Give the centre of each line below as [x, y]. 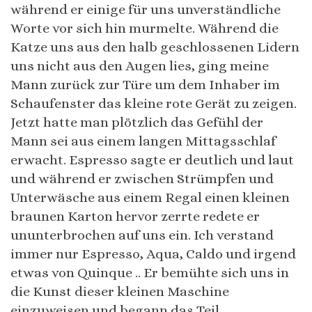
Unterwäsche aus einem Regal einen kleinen [150, 198]
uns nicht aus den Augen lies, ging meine [140, 66]
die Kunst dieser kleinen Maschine [120, 292]
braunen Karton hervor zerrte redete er [135, 217]
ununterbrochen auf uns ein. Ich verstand [142, 235]
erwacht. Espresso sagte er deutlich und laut [152, 160]
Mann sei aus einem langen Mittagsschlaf [143, 141]
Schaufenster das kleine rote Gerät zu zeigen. [154, 104]
